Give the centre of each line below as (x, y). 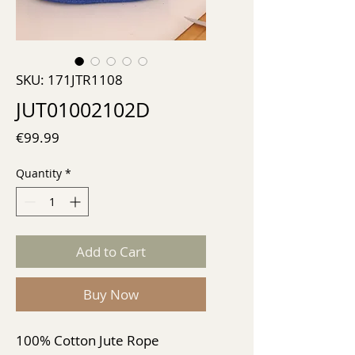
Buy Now (111, 294)
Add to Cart (111, 251)
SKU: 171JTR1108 (69, 79)
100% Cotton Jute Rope (88, 340)
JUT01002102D (83, 109)
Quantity (39, 173)
